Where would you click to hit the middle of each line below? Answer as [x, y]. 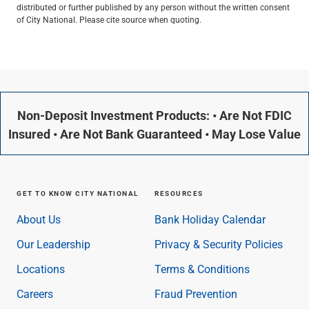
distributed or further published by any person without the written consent [153, 7]
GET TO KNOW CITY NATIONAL [78, 193]
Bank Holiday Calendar [210, 219]
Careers [35, 293]
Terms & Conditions [202, 269]
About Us [39, 219]
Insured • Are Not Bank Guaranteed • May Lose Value [154, 134]
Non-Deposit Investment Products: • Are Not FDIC [154, 115]
